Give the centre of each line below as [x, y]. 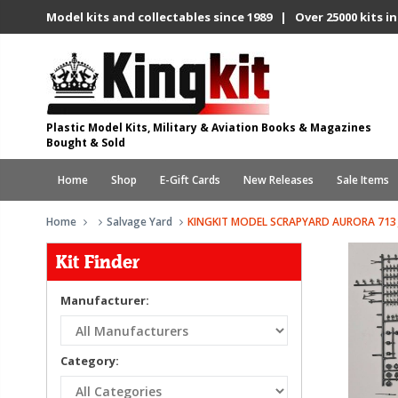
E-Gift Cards [190, 180]
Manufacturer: [105, 300]
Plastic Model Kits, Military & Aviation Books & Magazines [209, 127]
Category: [90, 361]
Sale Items [363, 180]
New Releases [279, 180]
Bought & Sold [86, 143]
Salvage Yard [139, 222]
